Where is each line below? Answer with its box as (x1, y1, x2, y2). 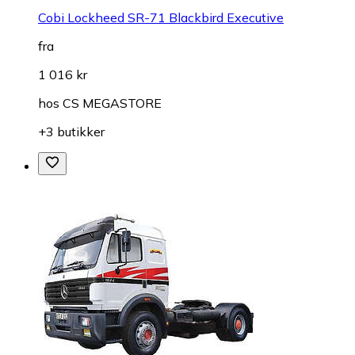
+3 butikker (38, 123, 105, 139)
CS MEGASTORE (63, 94, 162, 111)
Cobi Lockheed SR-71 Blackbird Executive (38, 9, 284, 25)
